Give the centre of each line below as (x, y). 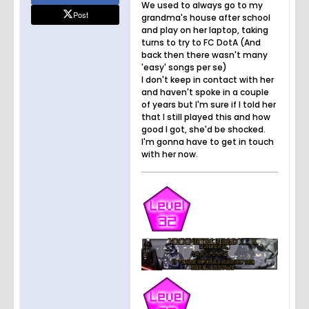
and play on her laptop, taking (205, 30)
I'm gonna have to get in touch (208, 141)
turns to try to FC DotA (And (201, 42)
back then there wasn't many (205, 54)
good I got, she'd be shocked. (203, 129)
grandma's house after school (206, 17)
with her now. (170, 154)
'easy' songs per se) (184, 67)
